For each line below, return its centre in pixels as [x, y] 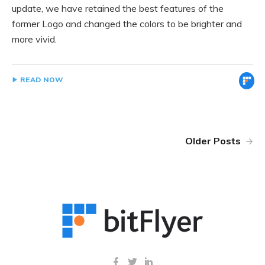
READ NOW [42, 80]
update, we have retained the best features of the [118, 8]
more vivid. [34, 39]
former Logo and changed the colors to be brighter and [127, 24]
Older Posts [214, 141]
